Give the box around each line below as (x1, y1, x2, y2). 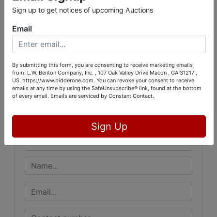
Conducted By (78, 70, 139, 81)
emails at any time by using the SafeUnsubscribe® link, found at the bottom (12, 85, 201, 92)
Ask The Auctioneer (25, 133, 133, 147)
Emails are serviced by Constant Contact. (50, 93, 154, 100)
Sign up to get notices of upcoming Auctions (12, 5, 153, 14)
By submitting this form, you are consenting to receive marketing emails (12, 62, 193, 69)
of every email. (12, 93, 50, 100)
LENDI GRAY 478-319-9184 (25, 16, 115, 25)
